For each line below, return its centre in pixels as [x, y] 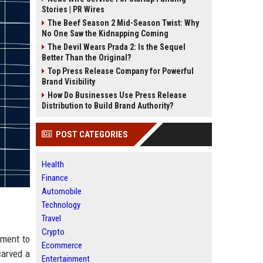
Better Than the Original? [86, 58]
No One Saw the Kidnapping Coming [105, 33]
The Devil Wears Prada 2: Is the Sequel [117, 47]
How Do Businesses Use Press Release [117, 95]
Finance [55, 178]
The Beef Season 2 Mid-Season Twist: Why [123, 23]
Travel [51, 218]
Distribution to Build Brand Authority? [107, 106]
